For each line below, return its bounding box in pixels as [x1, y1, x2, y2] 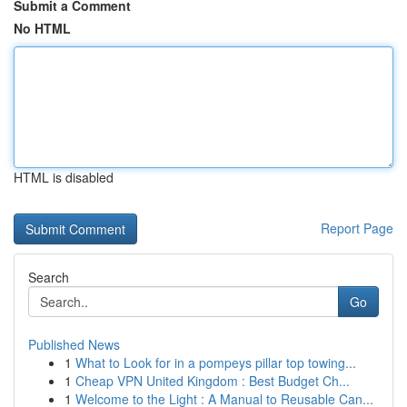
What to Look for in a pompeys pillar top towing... [75, 353, 356, 372]
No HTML [14, 19, 71, 37]
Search [28, 268, 69, 286]
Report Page [321, 219, 393, 237]
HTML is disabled [14, 168, 114, 186]
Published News [28, 335, 120, 353]
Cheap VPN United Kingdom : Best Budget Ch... [75, 372, 350, 390]
